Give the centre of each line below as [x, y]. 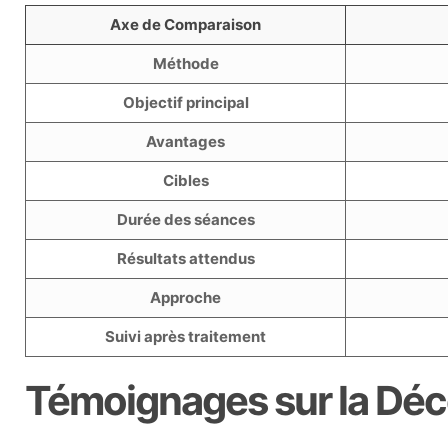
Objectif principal [185, 102]
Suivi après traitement [186, 336]
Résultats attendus [185, 258]
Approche [186, 297]
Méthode [185, 63]
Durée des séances [185, 219]
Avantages [186, 141]
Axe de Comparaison [186, 24]
